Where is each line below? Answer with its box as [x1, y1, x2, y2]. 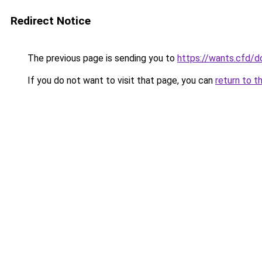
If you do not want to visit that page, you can [25, 75, 215, 86]
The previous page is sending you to [25, 53, 177, 64]
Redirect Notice [11, 14, 91, 27]
